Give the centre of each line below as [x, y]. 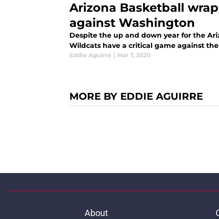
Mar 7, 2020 [134, 55]
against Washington [132, 23]
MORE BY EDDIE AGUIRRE [136, 97]
